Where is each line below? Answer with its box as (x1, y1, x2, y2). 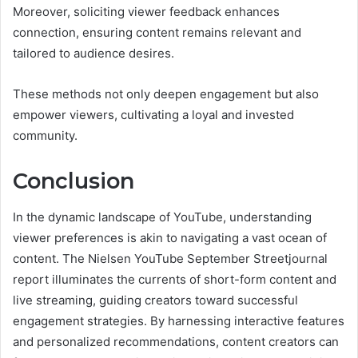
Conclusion (13, 168, 134, 195)
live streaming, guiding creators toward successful (13, 292, 298, 308)
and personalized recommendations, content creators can (13, 333, 339, 349)
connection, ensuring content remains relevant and (13, 25, 301, 41)
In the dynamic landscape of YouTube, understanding (13, 209, 312, 225)
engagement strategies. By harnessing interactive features (13, 312, 344, 328)
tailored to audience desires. (13, 46, 174, 62)
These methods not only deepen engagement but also (13, 86, 319, 102)
